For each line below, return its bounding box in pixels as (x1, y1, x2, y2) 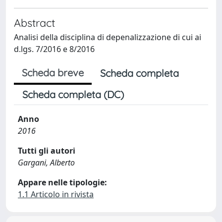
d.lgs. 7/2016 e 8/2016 (14, 44, 95, 55)
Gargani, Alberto (18, 157, 75, 168)
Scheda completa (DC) (22, 88, 124, 101)
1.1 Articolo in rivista (18, 189, 94, 200)
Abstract (14, 16, 55, 29)
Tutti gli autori (18, 145, 75, 156)
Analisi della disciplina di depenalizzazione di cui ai (14, 32, 201, 43)
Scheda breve (22, 66, 84, 79)
